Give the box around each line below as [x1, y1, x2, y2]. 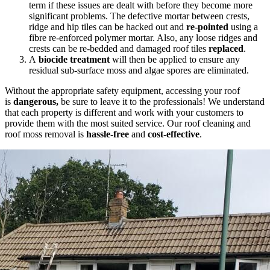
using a [228, 21, 258, 32]
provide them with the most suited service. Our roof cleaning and [5, 118, 251, 128]
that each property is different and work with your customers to [5, 107, 243, 118]
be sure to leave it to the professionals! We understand [58, 96, 265, 107]
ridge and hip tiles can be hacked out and [29, 21, 186, 32]
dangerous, [13, 96, 58, 107]
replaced [209, 43, 243, 54]
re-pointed [186, 21, 228, 32]
